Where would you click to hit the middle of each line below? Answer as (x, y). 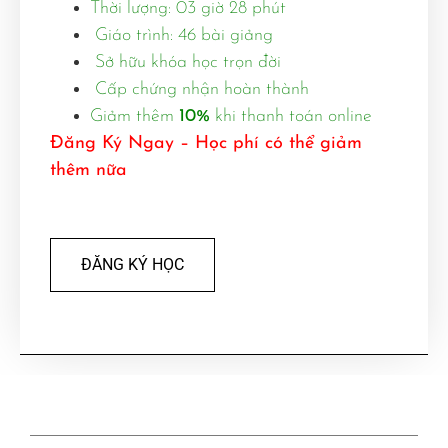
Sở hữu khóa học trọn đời (185, 62)
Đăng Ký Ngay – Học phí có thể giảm (206, 143)
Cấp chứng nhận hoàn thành (199, 89)
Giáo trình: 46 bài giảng (181, 35)
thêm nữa (88, 170)
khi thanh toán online (291, 116)
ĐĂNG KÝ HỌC (132, 264)
